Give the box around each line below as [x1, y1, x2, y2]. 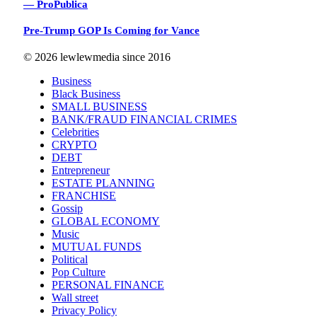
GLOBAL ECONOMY [52, 215, 160, 228]
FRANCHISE [52, 190, 116, 202]
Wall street [52, 292, 98, 304]
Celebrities [52, 126, 99, 139]
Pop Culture [52, 266, 105, 279]
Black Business [52, 88, 120, 100]
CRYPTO [52, 139, 97, 151]
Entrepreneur [52, 164, 110, 177]
